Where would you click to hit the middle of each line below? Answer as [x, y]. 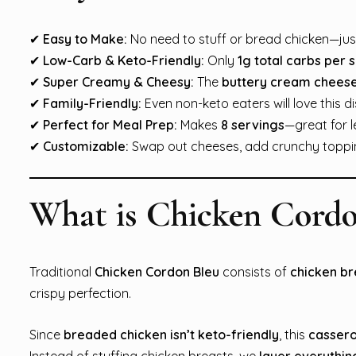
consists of [255, 271]
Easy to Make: [85, 39]
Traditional [62, 271]
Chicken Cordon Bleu [157, 271]
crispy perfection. [80, 293]
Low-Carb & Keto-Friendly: [124, 60]
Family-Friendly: [92, 103]
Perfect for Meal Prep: [110, 124]
